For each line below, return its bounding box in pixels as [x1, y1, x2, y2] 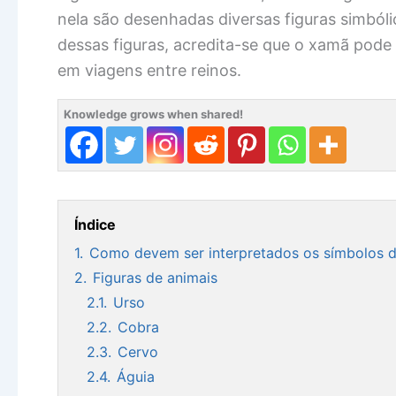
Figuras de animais [93, 268, 217, 286]
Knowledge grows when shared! [64, 106, 243, 121]
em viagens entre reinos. [57, 60, 241, 80]
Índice [74, 215, 116, 233]
